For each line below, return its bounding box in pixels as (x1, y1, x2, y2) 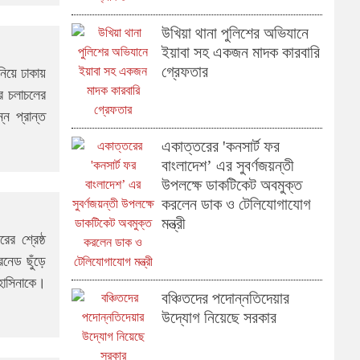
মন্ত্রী (161, 215, 186, 232)
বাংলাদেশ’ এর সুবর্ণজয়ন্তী (161, 157, 294, 174)
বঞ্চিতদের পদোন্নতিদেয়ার (161, 289, 289, 307)
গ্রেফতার (161, 63, 208, 80)
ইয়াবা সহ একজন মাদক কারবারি (161, 43, 320, 61)
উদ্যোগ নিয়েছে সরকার (161, 309, 276, 326)
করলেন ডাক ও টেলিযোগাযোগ (161, 195, 311, 213)
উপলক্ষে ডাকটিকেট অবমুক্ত (161, 176, 302, 194)
